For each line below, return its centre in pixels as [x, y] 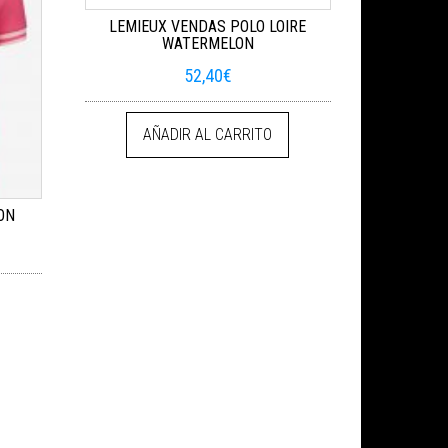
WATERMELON [207, 43]
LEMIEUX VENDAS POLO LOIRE [208, 26]
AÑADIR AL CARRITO [208, 134]
